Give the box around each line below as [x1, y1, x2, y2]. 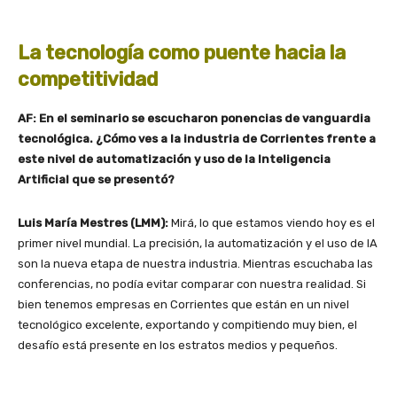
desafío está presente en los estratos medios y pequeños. [18, 339, 338, 353]
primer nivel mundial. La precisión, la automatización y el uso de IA [18, 237, 378, 251]
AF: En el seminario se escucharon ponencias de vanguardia [18, 112, 370, 126]
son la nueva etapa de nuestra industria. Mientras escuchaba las [18, 257, 373, 271]
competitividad [18, 67, 158, 92]
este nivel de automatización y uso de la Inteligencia [18, 152, 331, 167]
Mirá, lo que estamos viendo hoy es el [168, 216, 375, 230]
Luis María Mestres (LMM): [18, 216, 168, 230]
